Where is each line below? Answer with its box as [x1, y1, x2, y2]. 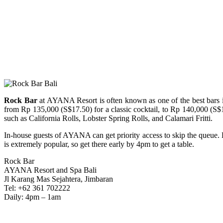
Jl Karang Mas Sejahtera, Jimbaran [4, 174, 113, 183]
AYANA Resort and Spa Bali [4, 165, 97, 174]
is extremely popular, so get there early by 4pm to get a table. [4, 139, 194, 148]
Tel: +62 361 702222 [4, 183, 70, 192]
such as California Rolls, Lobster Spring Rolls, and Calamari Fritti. [4, 113, 213, 122]
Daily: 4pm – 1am [4, 192, 61, 201]
